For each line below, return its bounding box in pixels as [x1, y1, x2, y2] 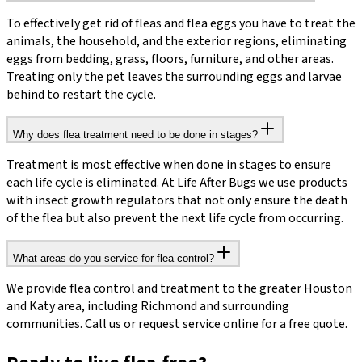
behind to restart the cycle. [6, 86, 156, 104]
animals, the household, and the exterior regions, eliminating [6, 32, 347, 51]
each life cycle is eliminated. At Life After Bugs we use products [6, 174, 347, 192]
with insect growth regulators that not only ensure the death [6, 192, 347, 210]
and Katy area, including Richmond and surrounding [6, 297, 289, 316]
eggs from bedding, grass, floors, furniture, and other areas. [6, 50, 334, 69]
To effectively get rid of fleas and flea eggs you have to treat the [6, 15, 356, 33]
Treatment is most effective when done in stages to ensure [6, 156, 331, 175]
